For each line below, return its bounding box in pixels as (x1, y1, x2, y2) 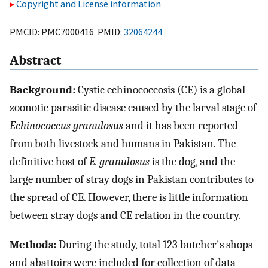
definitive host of (10, 155, 89, 169)
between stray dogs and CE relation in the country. (10, 209, 240, 223)
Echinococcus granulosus (10, 119, 123, 133)
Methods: (10, 237, 56, 251)
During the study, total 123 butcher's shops (56, 237, 252, 251)
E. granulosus (89, 155, 150, 169)
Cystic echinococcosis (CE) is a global (75, 83, 245, 97)
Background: (10, 83, 75, 97)
